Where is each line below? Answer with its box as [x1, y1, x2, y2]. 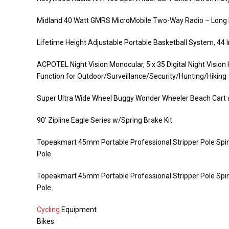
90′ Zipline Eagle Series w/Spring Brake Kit [37, 116, 172, 124]
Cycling [37, 205, 60, 214]
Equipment [60, 205, 97, 214]
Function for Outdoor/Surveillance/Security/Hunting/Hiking [37, 72, 226, 80]
